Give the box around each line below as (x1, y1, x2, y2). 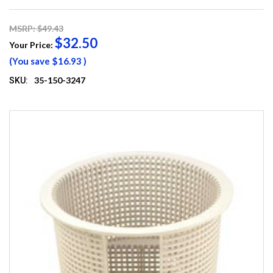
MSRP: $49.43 (9, 23, 63, 34)
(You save (9, 55, 50, 67)
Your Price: (9, 40, 55, 51)
